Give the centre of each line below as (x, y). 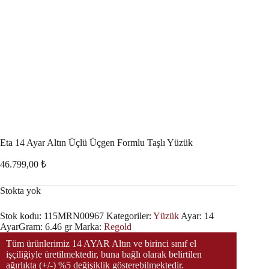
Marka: (89, 226)
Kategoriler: (130, 216)
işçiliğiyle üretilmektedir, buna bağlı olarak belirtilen (104, 254)
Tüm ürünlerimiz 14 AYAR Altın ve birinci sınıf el (101, 243)
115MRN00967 (74, 216)
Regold (118, 226)
